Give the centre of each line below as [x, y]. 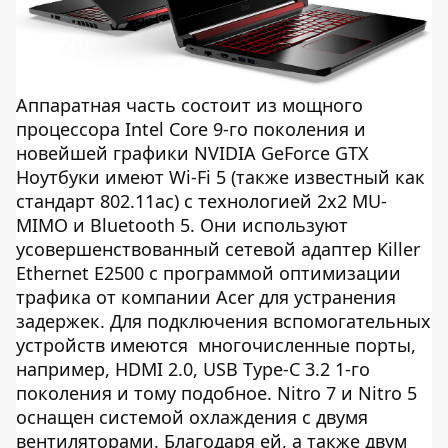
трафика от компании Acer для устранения [206, 296]
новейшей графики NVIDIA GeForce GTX [192, 152]
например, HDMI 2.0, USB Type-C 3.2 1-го [193, 368]
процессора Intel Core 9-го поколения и [191, 128]
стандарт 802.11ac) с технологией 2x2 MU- [201, 200]
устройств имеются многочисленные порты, [216, 344]
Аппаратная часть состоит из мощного [189, 104]
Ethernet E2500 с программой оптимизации [208, 272]
